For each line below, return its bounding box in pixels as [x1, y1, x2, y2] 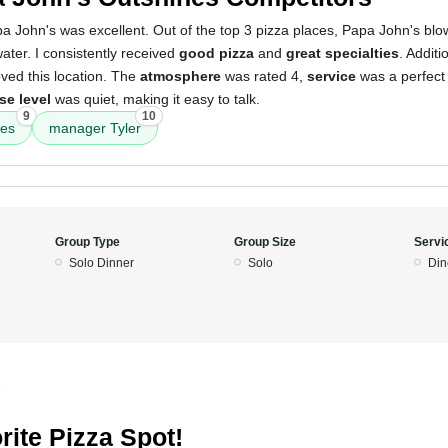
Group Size [234, 235, 296, 249]
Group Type [54, 235, 120, 249]
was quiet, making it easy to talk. [51, 91, 260, 107]
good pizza [179, 45, 254, 61]
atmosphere [140, 68, 221, 84]
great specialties [286, 45, 399, 61]
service [307, 68, 356, 84]
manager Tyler [49, 120, 141, 136]
